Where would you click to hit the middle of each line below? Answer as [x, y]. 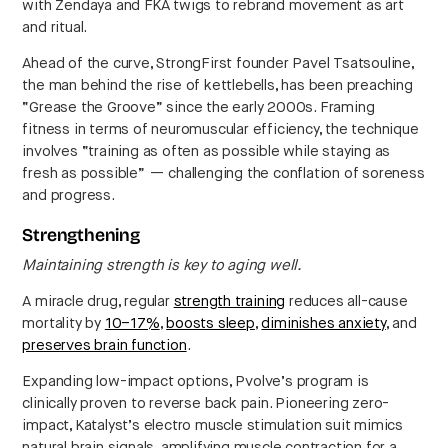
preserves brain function [104, 346]
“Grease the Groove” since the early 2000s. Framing [198, 108]
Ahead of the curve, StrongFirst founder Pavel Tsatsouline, [220, 64]
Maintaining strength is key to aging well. [162, 266]
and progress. [68, 196]
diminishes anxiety [323, 324]
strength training [229, 302]
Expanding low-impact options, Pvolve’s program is [195, 382]
